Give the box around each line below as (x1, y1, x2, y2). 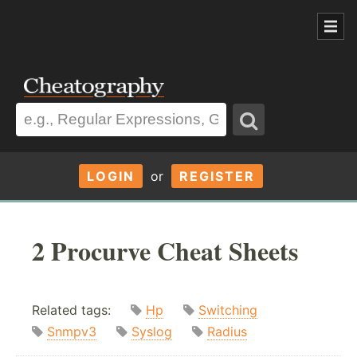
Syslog (131, 324, 172, 340)
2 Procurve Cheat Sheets (32, 231, 298, 269)
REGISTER (178, 167, 255, 184)
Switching (198, 302, 257, 319)
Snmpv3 (47, 324, 96, 340)
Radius (207, 324, 247, 340)
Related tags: (32, 302, 131, 319)
